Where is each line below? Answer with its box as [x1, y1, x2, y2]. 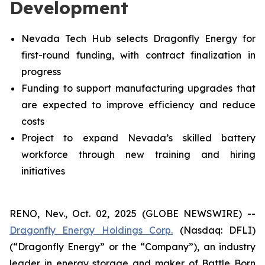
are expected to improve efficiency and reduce [21, 99, 256, 111]
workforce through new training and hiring [21, 148, 256, 160]
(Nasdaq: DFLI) [173, 224, 256, 236]
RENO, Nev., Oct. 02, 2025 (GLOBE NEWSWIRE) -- [9, 208, 256, 219]
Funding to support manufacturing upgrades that [21, 82, 256, 94]
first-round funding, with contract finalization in [21, 49, 256, 61]
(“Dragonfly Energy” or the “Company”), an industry [9, 241, 256, 253]
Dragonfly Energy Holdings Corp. [9, 224, 173, 236]
